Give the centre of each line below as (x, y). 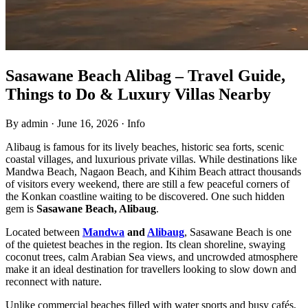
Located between (44, 232)
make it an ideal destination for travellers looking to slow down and (151, 269)
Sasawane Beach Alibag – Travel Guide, (145, 75)
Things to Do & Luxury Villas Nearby (138, 94)
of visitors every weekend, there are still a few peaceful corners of (147, 184)
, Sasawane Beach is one (238, 232)
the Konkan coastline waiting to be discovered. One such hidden (145, 196)
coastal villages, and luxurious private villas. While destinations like (151, 159)
